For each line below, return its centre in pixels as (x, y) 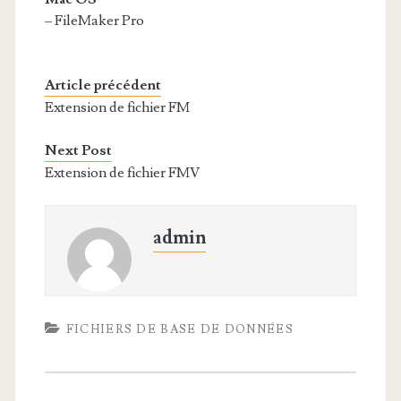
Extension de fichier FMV (122, 173)
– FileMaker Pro (94, 21)
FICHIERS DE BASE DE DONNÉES (179, 329)
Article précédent (102, 85)
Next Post (78, 150)
